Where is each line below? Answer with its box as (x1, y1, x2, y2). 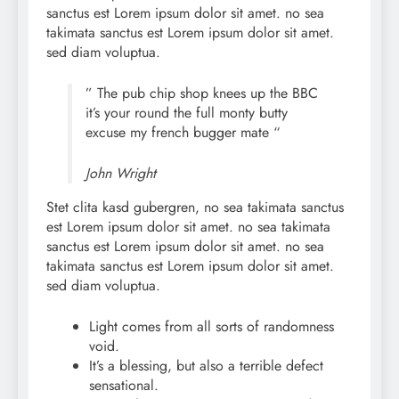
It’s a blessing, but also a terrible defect (89, 354, 323, 376)
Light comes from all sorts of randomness (89, 315, 334, 337)
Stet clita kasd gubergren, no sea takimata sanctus (46, 196, 344, 217)
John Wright (85, 162, 156, 183)
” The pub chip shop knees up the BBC (85, 82, 318, 103)
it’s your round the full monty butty (85, 102, 288, 123)
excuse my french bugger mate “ (85, 121, 281, 142)
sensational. (89, 374, 159, 395)
